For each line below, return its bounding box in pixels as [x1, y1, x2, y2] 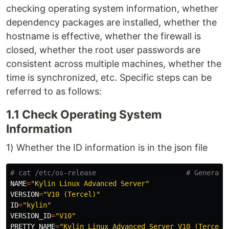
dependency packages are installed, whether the [6, 17, 217, 28]
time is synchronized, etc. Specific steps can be [6, 72, 212, 83]
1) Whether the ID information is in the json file [6, 142, 208, 153]
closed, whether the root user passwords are [6, 44, 200, 55]
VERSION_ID [10, 212, 51, 220]
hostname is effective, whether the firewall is [6, 31, 201, 41]
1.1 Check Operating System [6, 107, 162, 121]
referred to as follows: [6, 86, 102, 97]
